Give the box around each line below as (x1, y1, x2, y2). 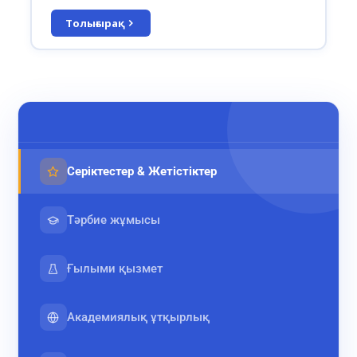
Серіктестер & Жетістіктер (66, 164, 217, 178)
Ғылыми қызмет (66, 261, 163, 276)
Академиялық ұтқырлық (66, 310, 210, 324)
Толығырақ (65, 15, 125, 30)
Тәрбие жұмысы (66, 213, 160, 227)
